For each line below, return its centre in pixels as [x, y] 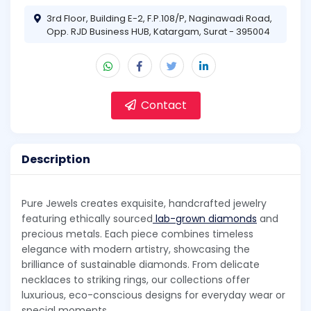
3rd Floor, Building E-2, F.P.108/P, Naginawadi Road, [159, 18]
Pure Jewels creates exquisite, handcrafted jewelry [144, 204]
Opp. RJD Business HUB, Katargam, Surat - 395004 [158, 31]
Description [56, 159]
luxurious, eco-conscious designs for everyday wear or [153, 295]
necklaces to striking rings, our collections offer [136, 280]
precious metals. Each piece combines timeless [137, 234]
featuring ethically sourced [87, 219]
